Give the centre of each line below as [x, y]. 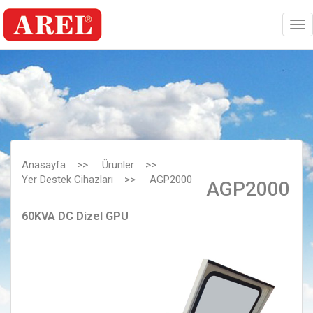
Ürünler [118, 165]
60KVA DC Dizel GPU [75, 216]
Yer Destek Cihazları [67, 180]
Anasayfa [44, 165]
